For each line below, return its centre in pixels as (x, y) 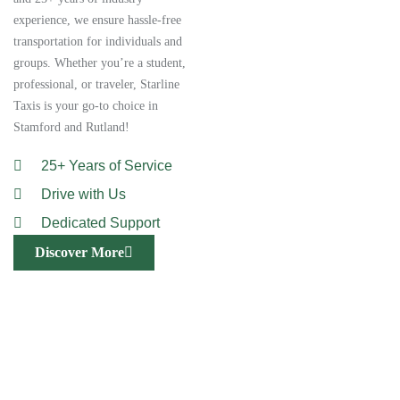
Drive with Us (83, 194)
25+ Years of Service (107, 166)
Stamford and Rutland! (71, 127)
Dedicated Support (100, 223)
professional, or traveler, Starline (96, 84)
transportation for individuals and (98, 42)
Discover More (79, 252)
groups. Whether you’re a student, (100, 63)
